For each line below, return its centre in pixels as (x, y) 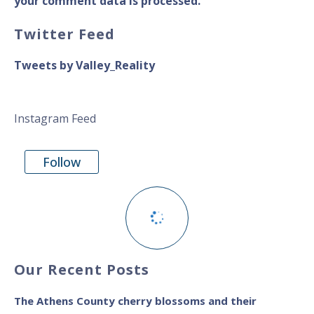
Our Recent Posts (82, 270)
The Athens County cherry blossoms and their (135, 301)
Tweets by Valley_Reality (84, 65)
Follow (62, 162)
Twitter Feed (64, 34)
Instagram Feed (55, 118)
